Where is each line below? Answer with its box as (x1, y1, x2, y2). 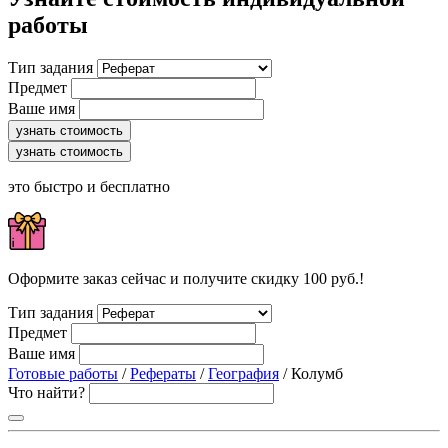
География (208, 365, 279, 383)
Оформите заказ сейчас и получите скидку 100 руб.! (8, 270, 364, 288)
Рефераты (130, 365, 196, 383)
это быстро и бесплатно (8, 178, 170, 196)
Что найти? (8, 384, 85, 402)
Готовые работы (8, 365, 118, 383)
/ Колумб (279, 365, 343, 383)
